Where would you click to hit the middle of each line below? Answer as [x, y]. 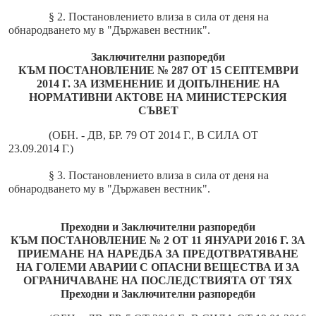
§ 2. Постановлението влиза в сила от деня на [158, 17]
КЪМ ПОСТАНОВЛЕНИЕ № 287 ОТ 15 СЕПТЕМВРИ [158, 71]
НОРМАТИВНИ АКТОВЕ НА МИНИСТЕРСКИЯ [158, 97]
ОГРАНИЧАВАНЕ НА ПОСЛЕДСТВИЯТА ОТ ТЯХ [158, 281]
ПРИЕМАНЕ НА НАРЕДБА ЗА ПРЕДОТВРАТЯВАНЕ [158, 254]
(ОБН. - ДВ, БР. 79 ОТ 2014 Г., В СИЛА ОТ [153, 135]
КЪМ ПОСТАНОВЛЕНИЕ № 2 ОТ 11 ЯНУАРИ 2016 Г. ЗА [158, 241]
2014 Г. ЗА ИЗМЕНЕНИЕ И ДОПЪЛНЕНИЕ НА [158, 84]
